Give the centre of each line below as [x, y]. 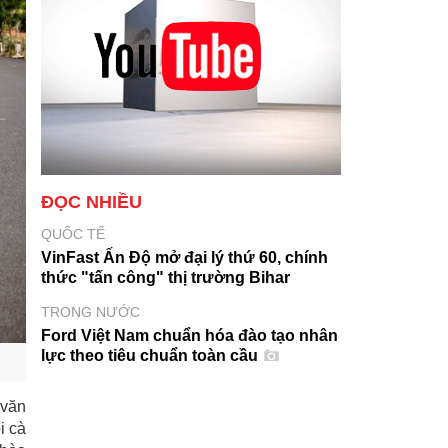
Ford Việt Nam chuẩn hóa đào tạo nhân [189, 335]
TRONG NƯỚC [90, 312]
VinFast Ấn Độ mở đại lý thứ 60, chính [184, 257]
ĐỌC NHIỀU [91, 202]
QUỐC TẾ [73, 234]
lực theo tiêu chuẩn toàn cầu [151, 355]
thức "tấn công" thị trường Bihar [165, 277]
